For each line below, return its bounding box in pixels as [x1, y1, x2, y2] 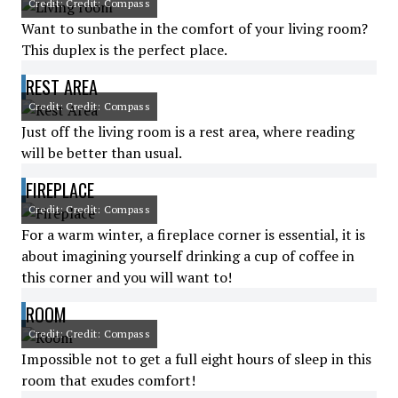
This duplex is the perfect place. [21, 40, 227, 60]
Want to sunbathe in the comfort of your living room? [21, 19, 368, 38]
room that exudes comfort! [21, 370, 195, 390]
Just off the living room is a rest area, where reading [21, 122, 354, 141]
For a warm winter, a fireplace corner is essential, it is [21, 225, 365, 244]
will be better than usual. [21, 143, 182, 163]
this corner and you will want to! [21, 267, 232, 287]
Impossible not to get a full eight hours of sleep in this [21, 349, 371, 369]
